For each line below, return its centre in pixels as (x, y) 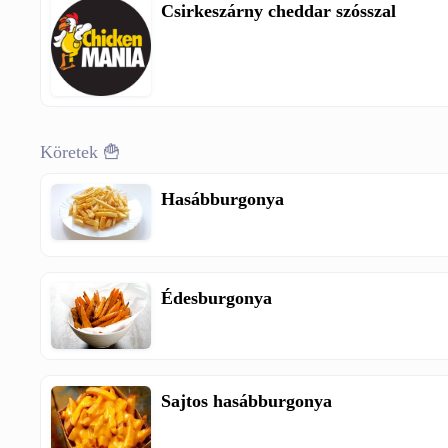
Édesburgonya (217, 298)
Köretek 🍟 (81, 152)
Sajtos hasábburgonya (247, 401)
